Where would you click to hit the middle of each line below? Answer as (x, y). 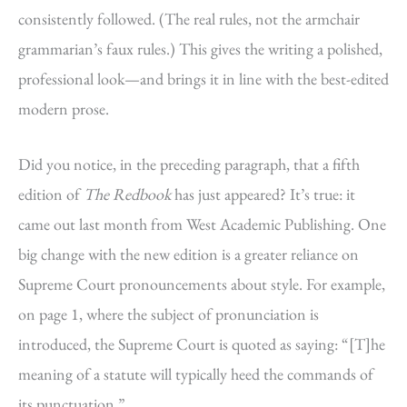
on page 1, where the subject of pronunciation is (169, 314)
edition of (51, 194)
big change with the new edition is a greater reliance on (189, 254)
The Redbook (127, 194)
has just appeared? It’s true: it (263, 194)
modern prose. (80, 108)
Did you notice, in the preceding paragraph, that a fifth (189, 164)
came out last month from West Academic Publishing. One (202, 224)
